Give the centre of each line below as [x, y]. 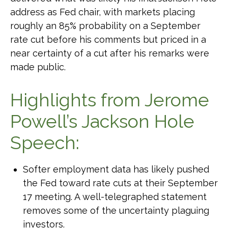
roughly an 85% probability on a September [105, 26]
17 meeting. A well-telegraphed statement [115, 197]
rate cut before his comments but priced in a [108, 39]
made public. [38, 67]
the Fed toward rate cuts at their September [120, 183]
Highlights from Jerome [110, 100]
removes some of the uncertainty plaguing [116, 210]
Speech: [45, 142]
